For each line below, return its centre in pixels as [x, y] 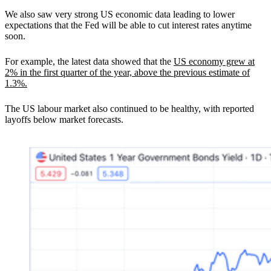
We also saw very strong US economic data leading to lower [120, 14]
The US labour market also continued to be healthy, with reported [129, 108]
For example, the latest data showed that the [89, 61]
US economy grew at [214, 61]
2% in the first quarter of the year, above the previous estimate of [127, 72]
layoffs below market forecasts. [65, 119]
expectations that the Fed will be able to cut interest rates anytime [128, 25]
